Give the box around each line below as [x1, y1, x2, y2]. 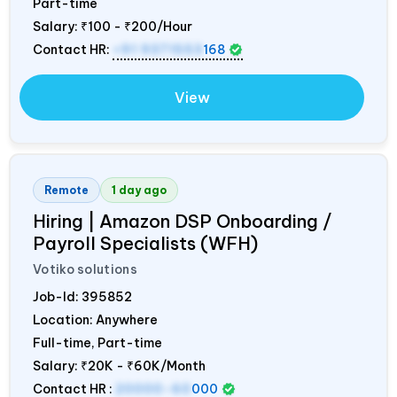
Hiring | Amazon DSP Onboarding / [33, 209, 331, 232]
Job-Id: [33, 288, 82, 305]
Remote [44, 183, 89, 197]
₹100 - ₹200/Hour [81, 18, 192, 35]
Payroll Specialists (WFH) [33, 231, 258, 254]
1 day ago [112, 183, 167, 197]
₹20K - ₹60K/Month [81, 357, 206, 374]
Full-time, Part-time [33, 334, 162, 351]
